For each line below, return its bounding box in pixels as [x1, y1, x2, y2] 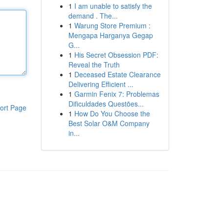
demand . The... [68, 11, 118, 21]
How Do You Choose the [74, 109, 150, 118]
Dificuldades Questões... [68, 99, 144, 109]
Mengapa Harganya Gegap [68, 30, 153, 40]
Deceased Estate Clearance [74, 69, 161, 79]
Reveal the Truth [68, 60, 120, 69]
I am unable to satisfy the [74, 1, 152, 11]
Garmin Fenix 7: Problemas [74, 89, 159, 99]
